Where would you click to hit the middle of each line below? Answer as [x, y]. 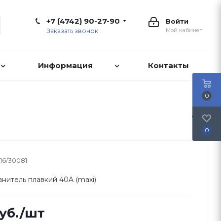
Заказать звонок [73, 31]
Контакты [168, 65]
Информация [65, 65]
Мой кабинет [184, 30]
